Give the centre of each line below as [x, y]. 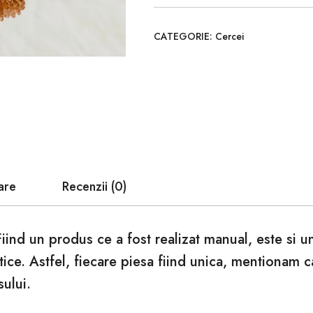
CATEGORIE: [184, 37]
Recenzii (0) [94, 186]
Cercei [229, 37]
